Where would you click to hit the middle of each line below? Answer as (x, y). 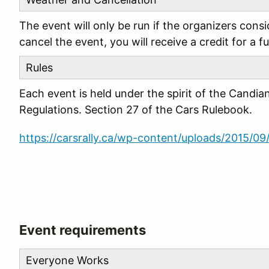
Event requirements (83, 230)
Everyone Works (67, 260)
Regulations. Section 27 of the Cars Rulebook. (137, 110)
